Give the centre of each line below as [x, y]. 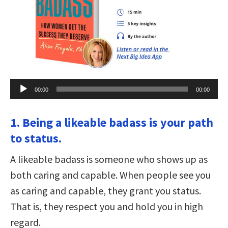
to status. [36, 138]
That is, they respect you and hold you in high [107, 206]
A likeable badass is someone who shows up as [109, 159]
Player [21, 93]
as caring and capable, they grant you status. [106, 190]
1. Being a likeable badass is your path [112, 122]
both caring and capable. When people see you [110, 175]
